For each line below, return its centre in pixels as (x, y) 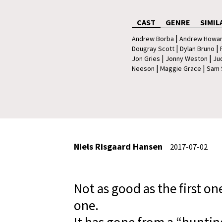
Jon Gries (146, 58)
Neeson (143, 68)
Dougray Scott (153, 48)
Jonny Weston (187, 58)
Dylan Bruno (197, 48)
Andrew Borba (153, 38)
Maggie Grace (181, 68)
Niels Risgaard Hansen (118, 146)
